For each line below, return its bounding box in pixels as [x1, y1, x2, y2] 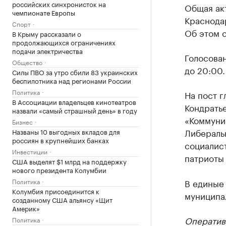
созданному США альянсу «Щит [12, 194, 112, 204]
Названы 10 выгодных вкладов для [12, 126, 120, 136]
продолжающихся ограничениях [12, 37, 116, 47]
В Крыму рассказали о [12, 28, 81, 38]
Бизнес [12, 117, 33, 126]
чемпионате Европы [12, 7, 75, 17]
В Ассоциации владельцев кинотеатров [12, 96, 136, 106]
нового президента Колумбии [12, 164, 106, 175]
